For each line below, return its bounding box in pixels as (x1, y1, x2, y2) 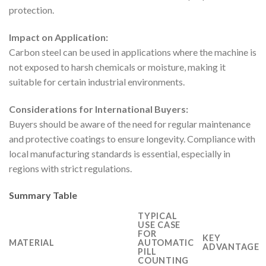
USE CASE (138, 220, 180, 230)
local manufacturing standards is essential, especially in (9, 147, 230, 159)
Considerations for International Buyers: (9, 103, 188, 115)
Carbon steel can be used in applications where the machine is (9, 46, 256, 58)
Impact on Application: (9, 31, 108, 43)
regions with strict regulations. (9, 162, 132, 174)
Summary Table (9, 189, 77, 201)
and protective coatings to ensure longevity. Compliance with (9, 132, 255, 144)
